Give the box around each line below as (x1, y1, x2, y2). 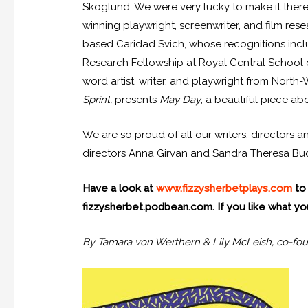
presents (115, 93, 160, 107)
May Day (159, 93, 201, 107)
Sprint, (82, 93, 115, 107)
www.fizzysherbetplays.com (156, 182, 293, 195)
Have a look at (82, 182, 157, 195)
